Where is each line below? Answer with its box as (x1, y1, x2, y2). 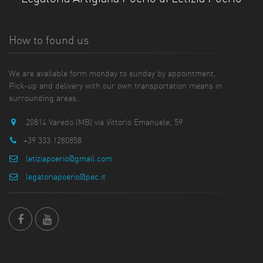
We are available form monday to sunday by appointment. (9, 68, 216, 79)
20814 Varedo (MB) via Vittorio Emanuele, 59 (23, 117, 183, 128)
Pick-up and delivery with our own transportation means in (9, 80, 222, 92)
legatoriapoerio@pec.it (23, 171, 106, 183)
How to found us (9, 33, 89, 48)
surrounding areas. (9, 93, 79, 104)
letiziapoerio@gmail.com (23, 153, 112, 164)
